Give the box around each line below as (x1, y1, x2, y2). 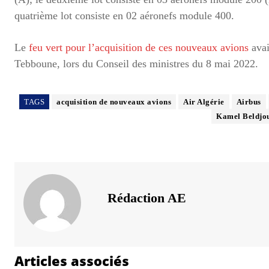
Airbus (236, 97, 261, 106)
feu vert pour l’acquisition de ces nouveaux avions (29, 41, 249, 53)
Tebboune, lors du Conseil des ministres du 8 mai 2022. (14, 57, 258, 70)
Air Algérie (183, 97, 225, 106)
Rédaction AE (107, 190, 186, 205)
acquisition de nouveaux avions (56, 97, 172, 106)
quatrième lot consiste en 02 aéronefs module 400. (14, 9, 234, 22)
